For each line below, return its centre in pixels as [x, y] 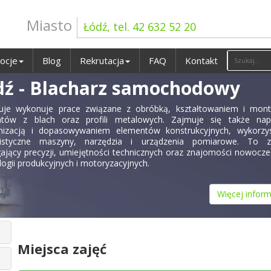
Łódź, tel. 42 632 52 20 [140, 27]
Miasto [49, 25]
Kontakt [201, 60]
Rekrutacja [102, 60]
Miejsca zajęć [62, 249]
